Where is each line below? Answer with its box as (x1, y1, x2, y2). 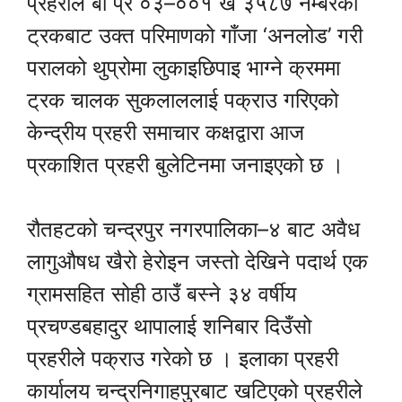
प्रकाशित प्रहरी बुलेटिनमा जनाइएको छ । (27, 151, 344, 178)
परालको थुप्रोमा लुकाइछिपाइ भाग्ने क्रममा (27, 54, 340, 81)
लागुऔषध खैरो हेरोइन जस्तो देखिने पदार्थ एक (27, 248, 368, 275)
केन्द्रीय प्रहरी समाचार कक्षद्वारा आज (27, 118, 304, 145)
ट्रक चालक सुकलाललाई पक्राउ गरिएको (27, 86, 338, 113)
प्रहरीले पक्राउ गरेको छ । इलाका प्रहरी (27, 345, 338, 371)
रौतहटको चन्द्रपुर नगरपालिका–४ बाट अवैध (27, 215, 360, 242)
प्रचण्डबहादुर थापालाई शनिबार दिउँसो (27, 312, 311, 339)
